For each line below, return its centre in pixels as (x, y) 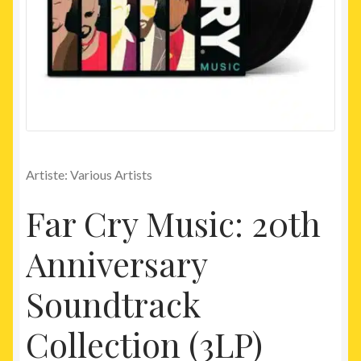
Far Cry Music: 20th (173, 224)
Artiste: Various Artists (89, 175)
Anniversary (116, 264)
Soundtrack (113, 304)
